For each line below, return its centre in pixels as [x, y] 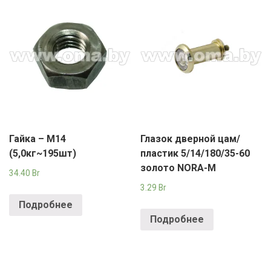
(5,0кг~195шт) [43, 154]
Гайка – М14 [38, 139]
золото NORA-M [178, 168]
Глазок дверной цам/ [191, 139]
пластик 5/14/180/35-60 [195, 154]
